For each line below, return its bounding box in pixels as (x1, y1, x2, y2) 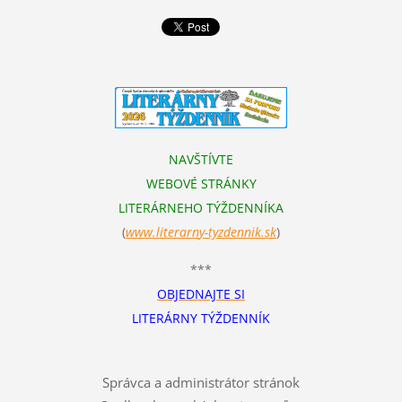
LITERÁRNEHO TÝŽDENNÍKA (118, 199, 284, 217)
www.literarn (126, 223, 199, 241)
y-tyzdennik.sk (199, 223, 276, 241)
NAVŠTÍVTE (169, 151, 233, 169)
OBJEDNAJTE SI (157, 285, 245, 303)
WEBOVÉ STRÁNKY (145, 175, 257, 193)
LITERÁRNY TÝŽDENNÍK (132, 310, 270, 328)
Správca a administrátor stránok (102, 373, 300, 392)
